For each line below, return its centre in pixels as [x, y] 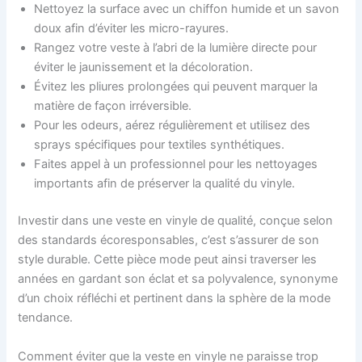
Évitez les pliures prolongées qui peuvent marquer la [176, 87]
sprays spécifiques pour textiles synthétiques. [160, 145]
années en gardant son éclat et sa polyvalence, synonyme [178, 279]
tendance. [46, 318]
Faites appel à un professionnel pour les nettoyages [176, 164]
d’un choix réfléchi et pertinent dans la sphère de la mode [175, 299]
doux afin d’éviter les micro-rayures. [132, 29]
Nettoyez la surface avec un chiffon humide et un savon [187, 9]
